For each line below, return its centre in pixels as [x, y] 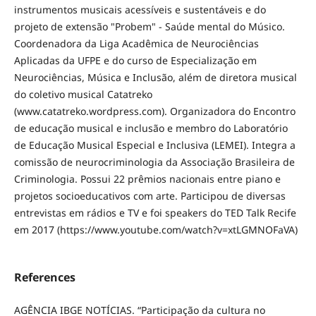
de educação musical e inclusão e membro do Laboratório [151, 128]
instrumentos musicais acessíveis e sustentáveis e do [140, 10]
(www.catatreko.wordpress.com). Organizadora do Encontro [154, 111]
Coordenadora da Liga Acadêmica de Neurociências [136, 44]
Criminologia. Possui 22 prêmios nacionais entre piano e [147, 179]
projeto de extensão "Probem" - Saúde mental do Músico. [149, 27]
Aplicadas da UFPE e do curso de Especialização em [135, 61]
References [44, 278]
